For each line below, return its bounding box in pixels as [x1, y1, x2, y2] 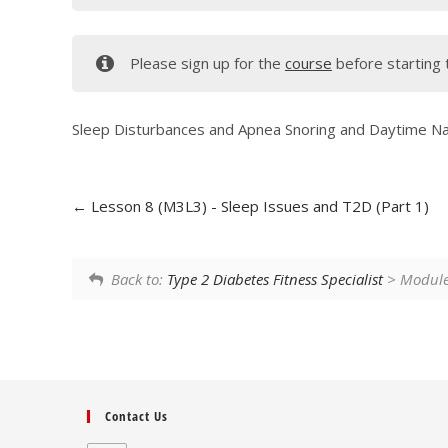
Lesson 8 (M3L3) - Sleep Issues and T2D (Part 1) [87, 196, 429, 217]
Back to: [111, 268, 168, 289]
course [284, 53, 332, 74]
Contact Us [105, 407, 168, 426]
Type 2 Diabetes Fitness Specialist [167, 268, 384, 289]
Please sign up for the [129, 53, 285, 74]
